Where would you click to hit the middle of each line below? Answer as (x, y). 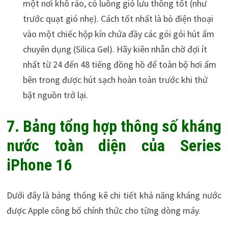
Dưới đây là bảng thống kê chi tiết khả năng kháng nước (114, 195)
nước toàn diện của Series (114, 145)
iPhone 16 (39, 165)
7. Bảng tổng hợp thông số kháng (114, 126)
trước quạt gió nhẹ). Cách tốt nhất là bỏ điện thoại (118, 18)
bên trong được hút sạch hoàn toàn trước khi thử (115, 79)
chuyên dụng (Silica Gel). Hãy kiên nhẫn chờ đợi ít (115, 49)
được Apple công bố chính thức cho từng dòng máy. (103, 211)
